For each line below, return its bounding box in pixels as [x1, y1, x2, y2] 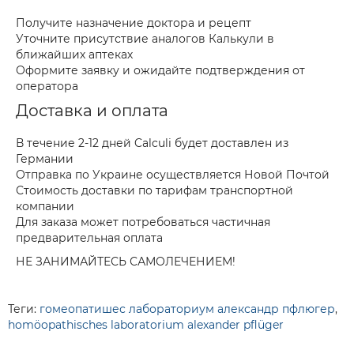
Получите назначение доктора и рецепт [16, 16, 251, 30]
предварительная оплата [16, 231, 163, 245]
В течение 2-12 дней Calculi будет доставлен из [16, 136, 288, 150]
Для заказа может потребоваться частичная [16, 215, 270, 229]
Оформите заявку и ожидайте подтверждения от [16, 63, 305, 77]
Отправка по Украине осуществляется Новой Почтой [16, 168, 330, 182]
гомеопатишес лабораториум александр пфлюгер [40, 302, 335, 316]
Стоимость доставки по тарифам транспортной [16, 183, 293, 198]
